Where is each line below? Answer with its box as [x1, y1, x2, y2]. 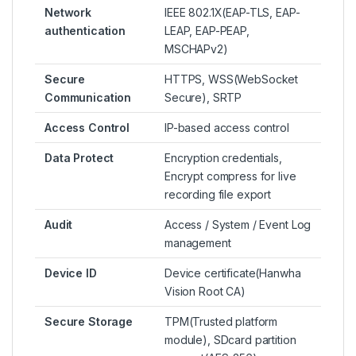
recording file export [164, 188, 272, 202]
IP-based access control [164, 121, 289, 135]
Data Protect [44, 151, 114, 165]
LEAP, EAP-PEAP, [164, 24, 250, 38]
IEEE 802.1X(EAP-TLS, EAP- [164, 6, 300, 20]
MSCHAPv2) [164, 42, 228, 56]
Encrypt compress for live [164, 169, 296, 184]
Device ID [44, 266, 97, 281]
